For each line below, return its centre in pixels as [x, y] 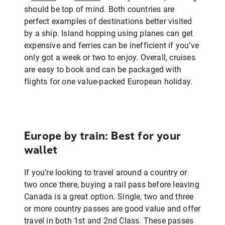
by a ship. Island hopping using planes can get [109, 33]
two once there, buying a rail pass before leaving [112, 184]
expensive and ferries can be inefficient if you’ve [112, 45]
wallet [41, 150]
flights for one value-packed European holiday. [108, 82]
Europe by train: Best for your [102, 136]
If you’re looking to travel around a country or [106, 172]
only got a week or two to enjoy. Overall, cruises [110, 58]
